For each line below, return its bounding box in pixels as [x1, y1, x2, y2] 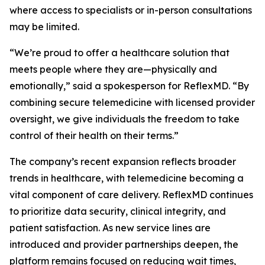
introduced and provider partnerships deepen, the [9, 238, 238, 250]
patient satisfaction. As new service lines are [9, 222, 211, 234]
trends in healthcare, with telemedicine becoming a [9, 172, 244, 184]
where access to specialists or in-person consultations [9, 4, 252, 16]
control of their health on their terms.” [9, 130, 179, 141]
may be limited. [9, 21, 79, 33]
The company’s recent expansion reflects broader [9, 156, 236, 167]
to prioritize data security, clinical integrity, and [9, 205, 226, 217]
